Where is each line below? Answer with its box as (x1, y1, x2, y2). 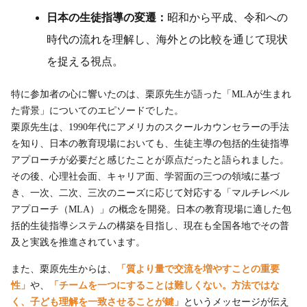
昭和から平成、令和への (167, 11, 288, 23)
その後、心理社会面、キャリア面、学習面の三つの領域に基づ (11, 171, 280, 182)
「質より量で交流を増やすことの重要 (116, 263, 280, 274)
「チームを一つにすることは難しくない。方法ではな (49, 280, 280, 291)
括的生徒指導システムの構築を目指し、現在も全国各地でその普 (11, 220, 289, 231)
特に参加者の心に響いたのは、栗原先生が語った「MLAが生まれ (11, 88, 291, 99)
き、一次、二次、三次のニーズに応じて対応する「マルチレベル (11, 187, 289, 198)
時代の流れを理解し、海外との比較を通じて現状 (47, 33, 288, 45)
